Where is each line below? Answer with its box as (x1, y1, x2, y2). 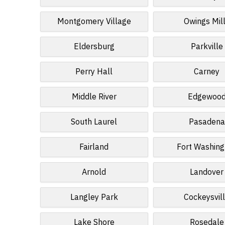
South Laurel (71, 116, 118, 128)
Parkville (190, 41, 223, 53)
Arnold (82, 166, 106, 178)
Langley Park (70, 191, 118, 203)
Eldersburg (73, 41, 115, 53)
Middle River (71, 91, 117, 103)
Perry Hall (75, 66, 113, 78)
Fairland (79, 141, 109, 153)
